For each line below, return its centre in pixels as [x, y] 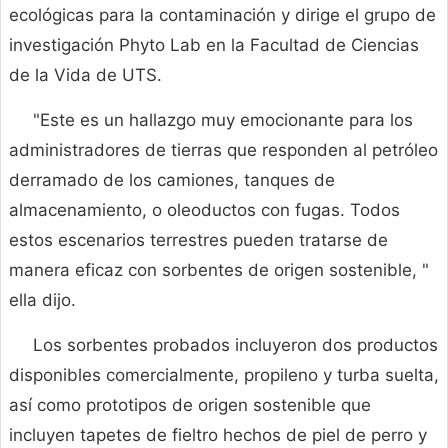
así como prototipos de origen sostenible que [190, 405]
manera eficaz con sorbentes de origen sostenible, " [219, 270]
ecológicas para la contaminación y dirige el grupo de [222, 15]
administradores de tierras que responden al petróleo [223, 150]
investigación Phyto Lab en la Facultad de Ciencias [214, 45]
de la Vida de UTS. [85, 75]
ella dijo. [42, 300]
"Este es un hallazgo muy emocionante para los [223, 120]
